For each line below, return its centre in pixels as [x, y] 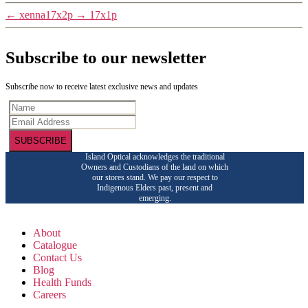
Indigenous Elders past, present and [155, 187]
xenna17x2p [46, 15]
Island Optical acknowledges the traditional [155, 156]
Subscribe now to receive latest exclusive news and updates [102, 86]
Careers [49, 294]
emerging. [155, 198]
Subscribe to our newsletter [106, 58]
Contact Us [57, 257]
